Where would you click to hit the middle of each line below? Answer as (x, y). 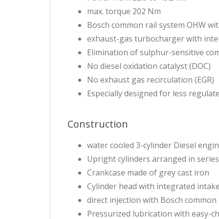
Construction (98, 124)
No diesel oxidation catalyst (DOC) (149, 66)
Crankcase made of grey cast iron (148, 173)
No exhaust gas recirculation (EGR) (151, 80)
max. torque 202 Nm (124, 11)
